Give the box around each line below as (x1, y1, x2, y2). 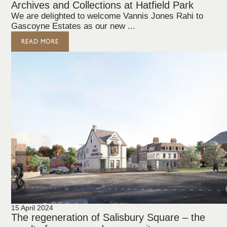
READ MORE (21, 38, 59, 45)
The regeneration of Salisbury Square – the (11, 212, 206, 223)
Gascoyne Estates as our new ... (11, 21, 136, 31)
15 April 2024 (11, 204, 54, 212)
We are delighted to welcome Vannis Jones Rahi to (11, 11, 204, 21)
